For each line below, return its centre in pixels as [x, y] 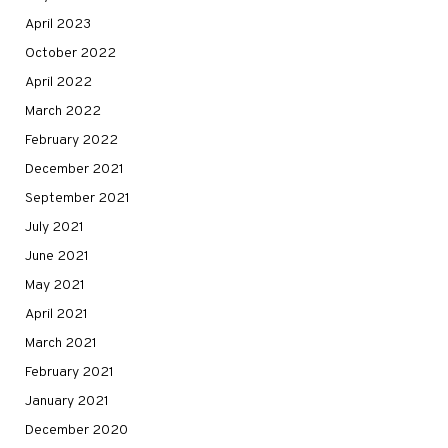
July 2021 [54, 227]
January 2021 [67, 401]
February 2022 [71, 140]
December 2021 [74, 169]
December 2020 [76, 430]
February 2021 [69, 372]
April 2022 [58, 82]
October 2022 [70, 53]
